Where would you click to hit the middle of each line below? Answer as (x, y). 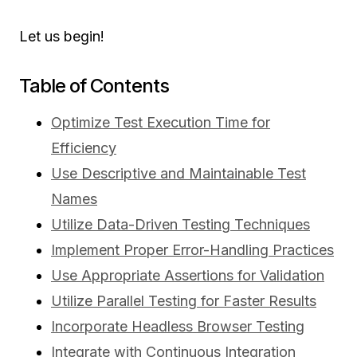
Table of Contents (94, 86)
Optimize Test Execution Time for (161, 123)
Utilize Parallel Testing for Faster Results (184, 301)
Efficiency (84, 148)
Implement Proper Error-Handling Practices (192, 250)
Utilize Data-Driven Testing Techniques (180, 225)
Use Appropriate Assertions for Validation (188, 276)
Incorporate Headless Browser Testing (178, 327)
